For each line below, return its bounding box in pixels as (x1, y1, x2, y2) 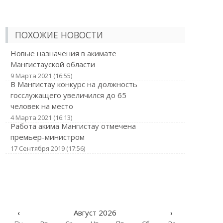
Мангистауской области (10, 59, 95, 69)
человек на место (10, 101, 73, 111)
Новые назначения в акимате (10, 48, 116, 58)
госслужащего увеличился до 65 (10, 90, 126, 100)
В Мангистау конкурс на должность (10, 79, 137, 89)
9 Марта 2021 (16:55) (10, 71, 72, 80)
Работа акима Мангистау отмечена (10, 121, 136, 131)
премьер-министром (10, 132, 85, 142)
